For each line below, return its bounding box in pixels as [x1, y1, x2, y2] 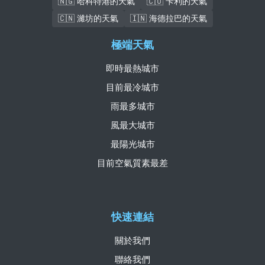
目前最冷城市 [106, 82, 159, 93]
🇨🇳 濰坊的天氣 [58, 13, 118, 23]
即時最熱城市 [106, 63, 159, 74]
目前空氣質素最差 [97, 158, 168, 169]
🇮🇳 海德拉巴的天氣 [130, 13, 207, 23]
